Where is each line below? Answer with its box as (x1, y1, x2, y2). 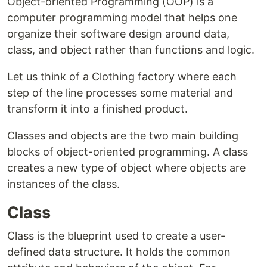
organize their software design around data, (7, 27, 229, 40)
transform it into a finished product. (7, 102, 188, 115)
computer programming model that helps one (7, 11, 237, 24)
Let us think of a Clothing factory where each (7, 70, 237, 83)
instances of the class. (7, 177, 120, 190)
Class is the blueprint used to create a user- (7, 229, 225, 242)
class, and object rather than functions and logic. (7, 43, 254, 56)
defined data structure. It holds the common (7, 245, 231, 258)
